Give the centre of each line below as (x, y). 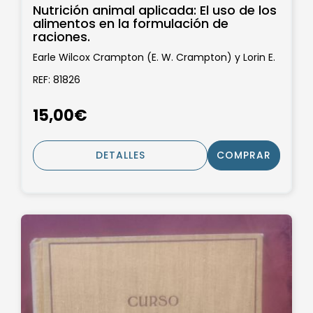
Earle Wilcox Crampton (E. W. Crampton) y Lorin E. (154, 58)
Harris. (47, 72)
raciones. (61, 36)
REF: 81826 (57, 79)
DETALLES (120, 155)
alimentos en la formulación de (131, 23)
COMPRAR (244, 155)
